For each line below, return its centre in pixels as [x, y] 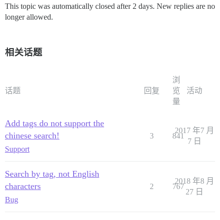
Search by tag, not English [52, 174]
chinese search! [32, 136]
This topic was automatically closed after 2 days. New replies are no [110, 6]
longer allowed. [29, 17]
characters [23, 186]
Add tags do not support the [55, 124]
